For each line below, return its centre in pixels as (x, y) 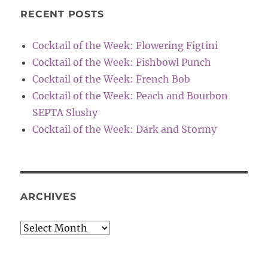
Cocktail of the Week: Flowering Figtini (125, 45)
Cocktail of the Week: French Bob (112, 79)
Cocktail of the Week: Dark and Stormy (125, 129)
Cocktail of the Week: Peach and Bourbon (130, 95)
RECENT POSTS (62, 14)
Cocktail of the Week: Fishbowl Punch (122, 62)
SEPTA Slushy (65, 112)
